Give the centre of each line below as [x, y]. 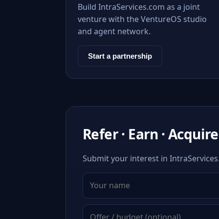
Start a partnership [120, 56]
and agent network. [114, 31]
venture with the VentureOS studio [142, 19]
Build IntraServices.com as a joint [139, 7]
